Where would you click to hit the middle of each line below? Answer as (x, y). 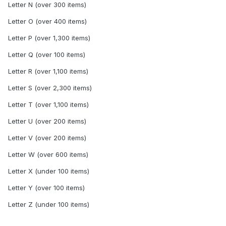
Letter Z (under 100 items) (49, 204)
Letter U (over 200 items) (47, 121)
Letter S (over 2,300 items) (50, 88)
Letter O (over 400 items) (47, 21)
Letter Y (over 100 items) (46, 187)
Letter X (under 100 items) (49, 171)
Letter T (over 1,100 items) (48, 104)
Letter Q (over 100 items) (47, 54)
